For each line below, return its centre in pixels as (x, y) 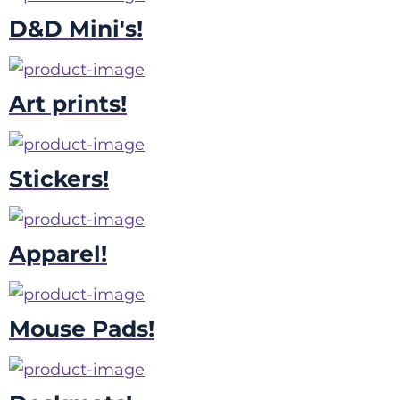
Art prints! (68, 104)
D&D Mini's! (76, 29)
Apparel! (58, 254)
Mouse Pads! (82, 329)
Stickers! (59, 179)
